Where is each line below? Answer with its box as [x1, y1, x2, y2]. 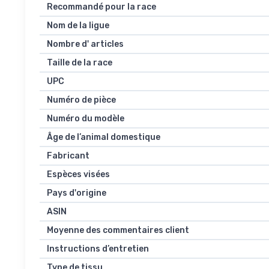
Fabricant [47, 151, 89, 161]
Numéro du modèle [47, 113, 124, 124]
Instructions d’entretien [47, 244, 149, 254]
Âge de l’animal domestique [47, 132, 160, 142]
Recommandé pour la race [47, 2, 156, 12]
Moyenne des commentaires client [47, 225, 189, 235]
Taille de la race [47, 58, 112, 68]
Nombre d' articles [47, 39, 124, 49]
